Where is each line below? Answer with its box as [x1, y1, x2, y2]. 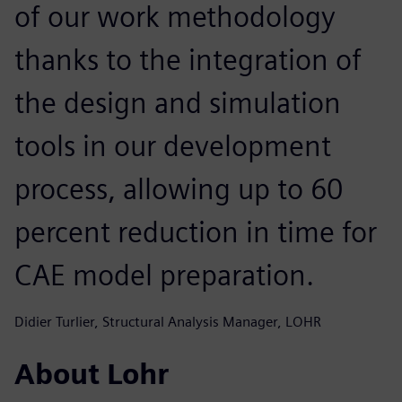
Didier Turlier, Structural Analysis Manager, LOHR [14, 312, 321, 330]
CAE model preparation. [14, 257, 314, 293]
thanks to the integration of [14, 41, 362, 77]
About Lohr [14, 355, 169, 391]
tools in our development [14, 127, 331, 163]
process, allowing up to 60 [14, 170, 343, 206]
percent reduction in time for [14, 214, 377, 249]
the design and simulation [14, 84, 341, 120]
